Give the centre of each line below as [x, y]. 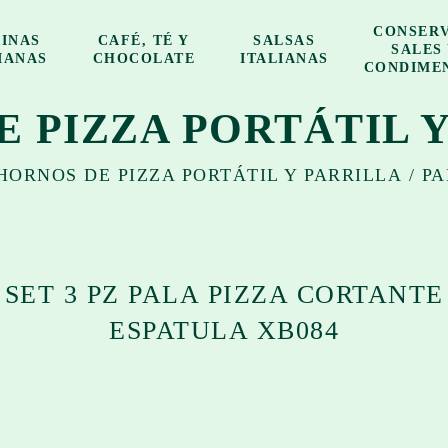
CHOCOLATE [144, 58]
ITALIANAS [284, 58]
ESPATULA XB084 [224, 330]
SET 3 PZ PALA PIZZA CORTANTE [224, 294]
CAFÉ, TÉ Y [143, 40]
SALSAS [284, 40]
